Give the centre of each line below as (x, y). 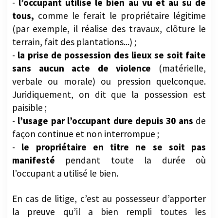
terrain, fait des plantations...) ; (74, 47)
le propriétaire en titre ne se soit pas (114, 153)
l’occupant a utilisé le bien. (65, 179)
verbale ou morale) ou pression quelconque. (109, 87)
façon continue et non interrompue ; (86, 139)
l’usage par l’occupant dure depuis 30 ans (105, 126)
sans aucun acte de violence (82, 74)
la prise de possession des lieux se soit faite (112, 61)
